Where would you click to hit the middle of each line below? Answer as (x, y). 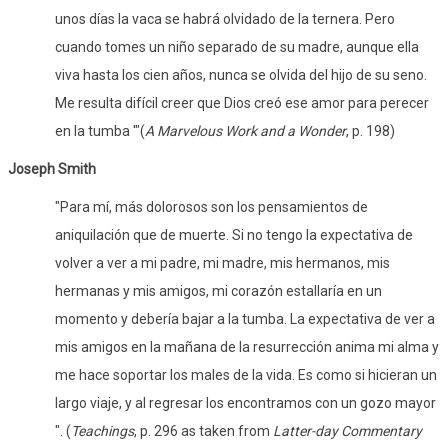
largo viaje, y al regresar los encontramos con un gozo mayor (246, 402)
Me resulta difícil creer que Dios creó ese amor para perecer (242, 102)
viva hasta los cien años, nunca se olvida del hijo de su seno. (241, 74)
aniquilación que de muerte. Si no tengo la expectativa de (234, 234)
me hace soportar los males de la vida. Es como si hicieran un (246, 374)
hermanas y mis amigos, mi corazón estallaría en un (219, 290)
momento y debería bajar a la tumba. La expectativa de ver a (245, 318)
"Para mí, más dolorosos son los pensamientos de (212, 206)
